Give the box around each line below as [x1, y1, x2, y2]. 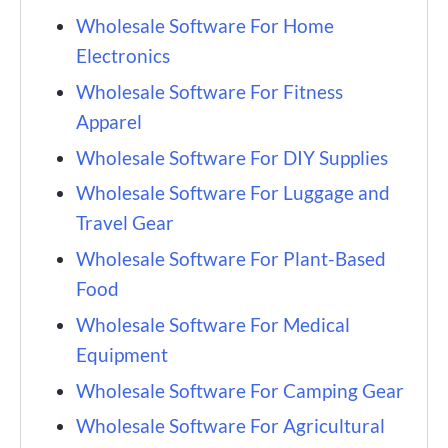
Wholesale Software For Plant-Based [76, 247, 386, 271]
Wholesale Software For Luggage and [76, 181, 390, 205]
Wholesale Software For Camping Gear [76, 378, 404, 402]
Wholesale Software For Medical [76, 312, 350, 336]
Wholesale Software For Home [76, 14, 334, 38]
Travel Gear [76, 211, 174, 235]
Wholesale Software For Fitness [76, 79, 343, 103]
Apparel [76, 109, 142, 133]
